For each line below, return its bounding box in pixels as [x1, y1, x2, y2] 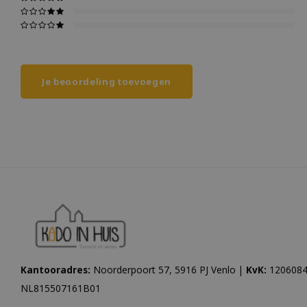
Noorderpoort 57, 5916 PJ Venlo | [90, 263, 246, 276]
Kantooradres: [21, 263, 90, 276]
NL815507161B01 [21, 282, 101, 295]
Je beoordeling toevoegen [42, 75, 171, 88]
